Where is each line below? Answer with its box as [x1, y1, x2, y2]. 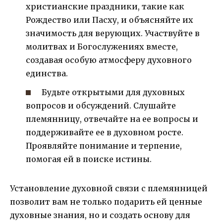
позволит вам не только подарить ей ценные [10, 197, 202, 207]
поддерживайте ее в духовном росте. [26, 127, 183, 138]
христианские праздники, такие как [26, 1, 184, 12]
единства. [26, 68, 68, 79]
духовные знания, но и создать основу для [10, 210, 190, 221]
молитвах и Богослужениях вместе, [26, 42, 178, 52]
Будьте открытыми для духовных [42, 87, 185, 98]
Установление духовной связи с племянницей [10, 183, 208, 194]
